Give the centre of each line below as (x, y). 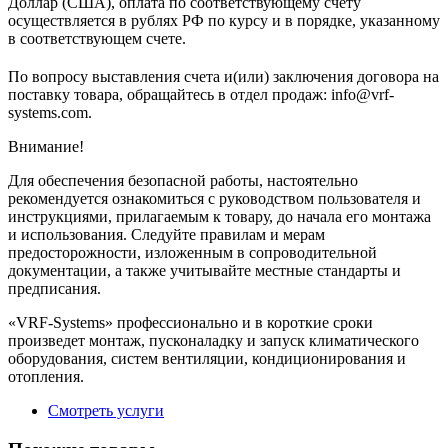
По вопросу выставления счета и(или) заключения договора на (223, 76)
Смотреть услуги (106, 410)
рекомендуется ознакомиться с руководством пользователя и (214, 198)
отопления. (46, 376)
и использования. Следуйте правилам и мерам (166, 234)
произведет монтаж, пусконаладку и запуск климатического (213, 340)
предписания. (54, 288)
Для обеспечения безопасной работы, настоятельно (183, 180)
